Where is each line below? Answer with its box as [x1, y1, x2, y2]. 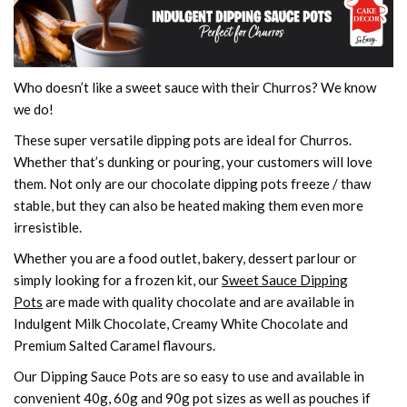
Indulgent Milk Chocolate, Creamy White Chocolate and [14, 314, 348, 332]
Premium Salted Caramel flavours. [14, 336, 215, 353]
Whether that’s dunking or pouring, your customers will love [14, 153, 372, 170]
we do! [14, 100, 54, 117]
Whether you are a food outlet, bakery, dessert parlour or [14, 249, 357, 266]
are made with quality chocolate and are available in [43, 293, 354, 310]
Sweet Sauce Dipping [222, 271, 348, 288]
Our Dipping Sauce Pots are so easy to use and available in [14, 367, 364, 384]
